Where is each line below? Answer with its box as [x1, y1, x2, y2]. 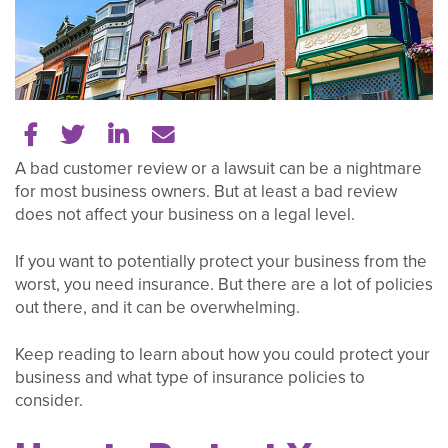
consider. [15, 387, 83, 413]
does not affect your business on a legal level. [15, 202, 355, 228]
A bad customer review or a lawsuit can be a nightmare [15, 156, 422, 182]
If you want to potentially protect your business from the [15, 248, 427, 274]
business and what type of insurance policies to [15, 364, 365, 390]
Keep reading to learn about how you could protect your [15, 341, 430, 367]
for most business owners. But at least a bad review [15, 179, 397, 205]
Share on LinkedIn [127, 121, 314, 145]
